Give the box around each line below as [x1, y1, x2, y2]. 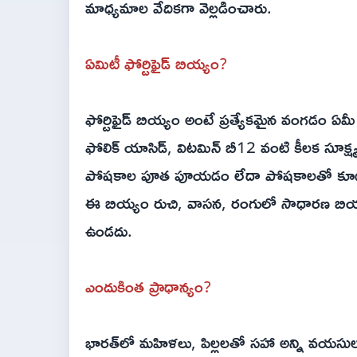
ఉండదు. [85, 214, 132, 246]
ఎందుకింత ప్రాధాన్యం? [85, 270, 211, 302]
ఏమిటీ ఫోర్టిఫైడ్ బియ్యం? [85, 47, 227, 79]
